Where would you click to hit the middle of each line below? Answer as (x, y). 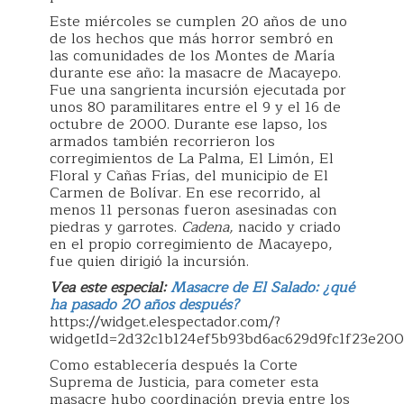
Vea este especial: (110, 288)
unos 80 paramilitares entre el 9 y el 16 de (195, 107)
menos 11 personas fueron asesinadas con (193, 210)
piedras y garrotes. (115, 227)
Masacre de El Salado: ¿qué (262, 288)
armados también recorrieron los (162, 142)
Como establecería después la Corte (174, 365)
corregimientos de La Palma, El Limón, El (192, 159)
